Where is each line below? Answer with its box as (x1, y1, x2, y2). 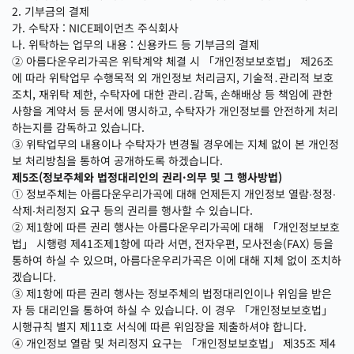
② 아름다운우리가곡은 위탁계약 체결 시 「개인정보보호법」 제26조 (12, 53, 333, 69)
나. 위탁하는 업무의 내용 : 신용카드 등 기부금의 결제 (12, 36, 259, 52)
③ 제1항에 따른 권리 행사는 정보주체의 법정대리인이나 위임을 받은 (12, 285, 332, 301)
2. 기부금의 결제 (12, 3, 89, 19)
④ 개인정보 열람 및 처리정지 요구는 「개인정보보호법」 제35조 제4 (12, 335, 336, 351)
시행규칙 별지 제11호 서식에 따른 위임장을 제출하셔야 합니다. (12, 318, 307, 334)
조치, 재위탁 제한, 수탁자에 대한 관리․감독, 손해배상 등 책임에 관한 (12, 86, 333, 102)
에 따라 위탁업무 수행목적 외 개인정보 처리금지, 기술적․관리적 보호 (12, 70, 333, 85)
